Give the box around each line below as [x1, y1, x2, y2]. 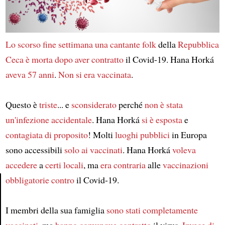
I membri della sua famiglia [5, 204, 106, 216]
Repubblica [177, 38, 219, 50]
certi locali [45, 159, 83, 171]
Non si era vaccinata [58, 68, 131, 80]
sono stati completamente [106, 204, 198, 216]
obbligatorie [5, 174, 49, 186]
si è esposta [141, 114, 182, 126]
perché [116, 98, 145, 110]
